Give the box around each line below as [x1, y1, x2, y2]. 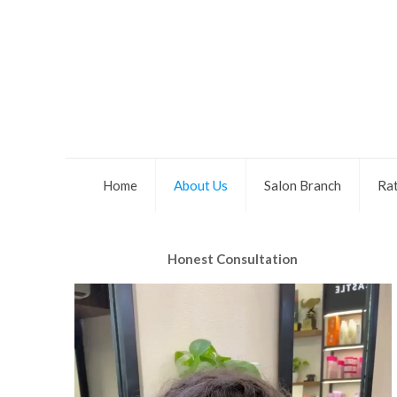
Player [74, 308, 109, 323]
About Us [173, 177, 228, 193]
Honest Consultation [167, 251, 299, 267]
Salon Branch [263, 177, 341, 193]
